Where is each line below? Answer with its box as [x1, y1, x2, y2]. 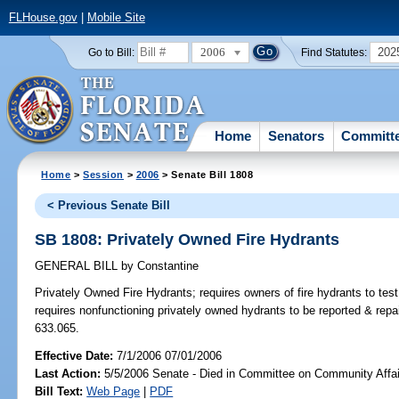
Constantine [134, 259, 199, 273]
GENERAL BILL [35, 259, 122, 273]
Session [83, 168, 125, 180]
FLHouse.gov [8, 11, 77, 25]
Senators [268, 127, 325, 143]
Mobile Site [86, 11, 145, 25]
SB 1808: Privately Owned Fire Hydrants [35, 230, 340, 248]
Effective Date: [35, 348, 118, 362]
